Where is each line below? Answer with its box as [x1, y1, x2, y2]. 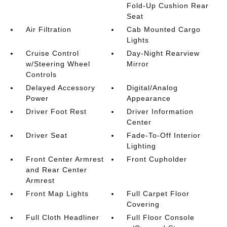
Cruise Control [25, 49, 79, 57]
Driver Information [127, 107, 194, 116]
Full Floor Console [127, 213, 195, 221]
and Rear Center [25, 165, 87, 174]
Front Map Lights [25, 189, 89, 198]
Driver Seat [25, 131, 67, 139]
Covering [127, 200, 160, 208]
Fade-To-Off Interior [127, 131, 201, 139]
